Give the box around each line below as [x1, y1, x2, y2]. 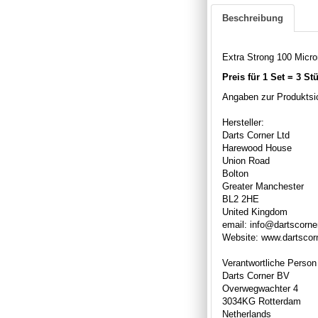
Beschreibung [222, 12, 283, 23]
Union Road [222, 155, 270, 166]
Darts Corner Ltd [222, 129, 290, 141]
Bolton [222, 168, 248, 179]
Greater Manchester [222, 180, 304, 192]
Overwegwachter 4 [222, 283, 298, 294]
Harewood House [222, 142, 292, 153]
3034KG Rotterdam [222, 295, 301, 307]
